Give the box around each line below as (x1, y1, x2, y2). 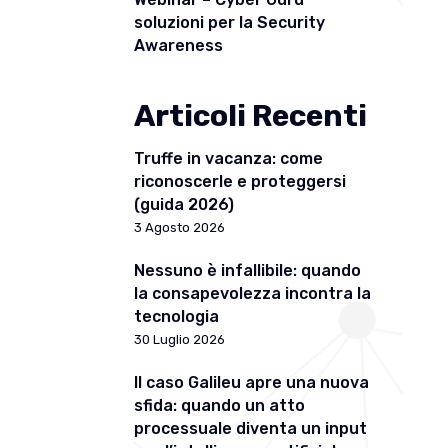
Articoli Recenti (134, 98, 368, 135)
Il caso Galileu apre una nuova (134, 373, 370, 393)
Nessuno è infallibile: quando (134, 261, 362, 281)
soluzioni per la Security (134, 13, 326, 33)
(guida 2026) (134, 195, 239, 215)
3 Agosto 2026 (134, 220, 226, 236)
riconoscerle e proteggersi (134, 172, 347, 192)
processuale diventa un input (134, 419, 368, 439)
